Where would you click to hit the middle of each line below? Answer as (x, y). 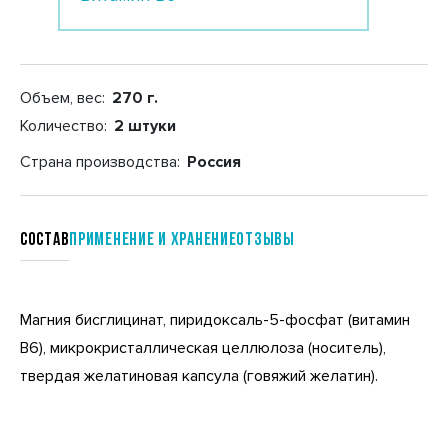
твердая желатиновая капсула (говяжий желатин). (199, 376)
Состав (45, 240)
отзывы (265, 240)
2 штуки (145, 126)
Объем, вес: (64, 98)
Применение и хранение (153, 240)
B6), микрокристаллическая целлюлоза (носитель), (203, 348)
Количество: (65, 126)
